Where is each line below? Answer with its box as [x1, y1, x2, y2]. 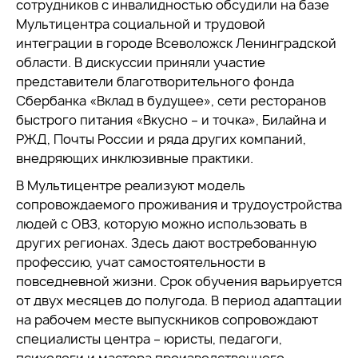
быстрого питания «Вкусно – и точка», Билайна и [16, 111, 327, 129]
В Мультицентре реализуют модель [16, 177, 245, 194]
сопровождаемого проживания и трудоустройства [16, 196, 342, 213]
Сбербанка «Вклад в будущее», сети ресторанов [16, 92, 326, 109]
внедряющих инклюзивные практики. [16, 149, 253, 167]
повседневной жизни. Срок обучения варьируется [16, 272, 342, 290]
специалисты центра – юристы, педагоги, [16, 330, 282, 348]
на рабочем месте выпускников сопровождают [16, 311, 318, 328]
